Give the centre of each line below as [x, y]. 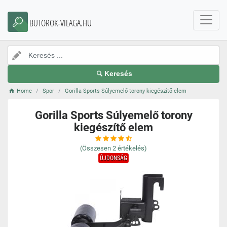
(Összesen [96, 148]
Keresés [119, 74]
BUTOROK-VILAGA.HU [61, 23]
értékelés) [132, 148]
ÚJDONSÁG [113, 158]
